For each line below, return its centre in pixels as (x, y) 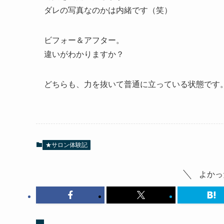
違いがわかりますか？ (84, 54)
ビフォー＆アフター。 (84, 40)
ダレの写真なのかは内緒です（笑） (108, 10)
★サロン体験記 (66, 145)
